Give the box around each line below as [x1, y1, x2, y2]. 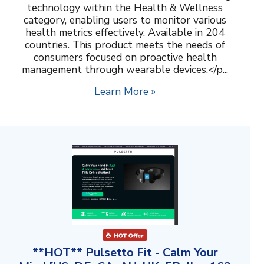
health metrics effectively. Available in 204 [25, 25, 225, 40]
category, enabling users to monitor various [24, 13, 226, 28]
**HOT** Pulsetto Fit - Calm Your [32, 245, 218, 261]
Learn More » [94, 84, 156, 99]
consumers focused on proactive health [33, 50, 217, 65]
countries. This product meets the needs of [25, 38, 225, 52]
